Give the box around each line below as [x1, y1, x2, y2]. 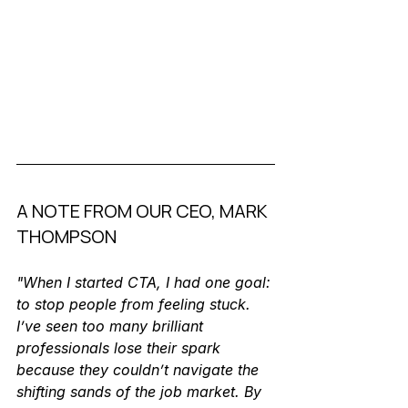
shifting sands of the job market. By [16, 382, 266, 402]
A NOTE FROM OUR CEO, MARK [16, 199, 271, 224]
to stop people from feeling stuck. [16, 295, 255, 314]
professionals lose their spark [16, 339, 225, 358]
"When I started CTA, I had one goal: [16, 273, 275, 292]
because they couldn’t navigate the [16, 361, 263, 380]
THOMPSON [16, 224, 117, 250]
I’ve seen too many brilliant [16, 317, 208, 336]
